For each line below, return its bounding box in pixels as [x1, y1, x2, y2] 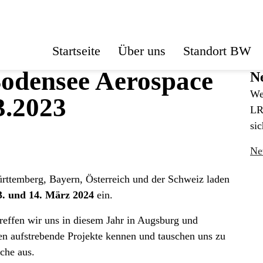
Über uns [118, 43, 166, 58]
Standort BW [183, 43, 251, 58]
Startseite [52, 43, 100, 58]
